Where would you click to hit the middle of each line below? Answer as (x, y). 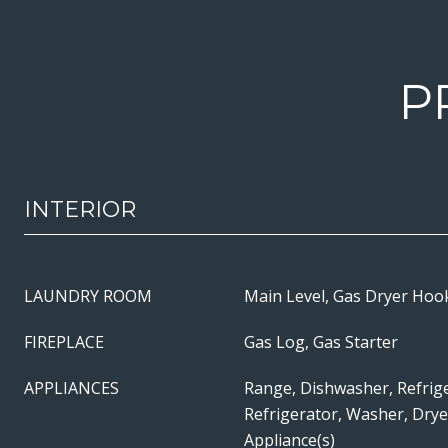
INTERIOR (80, 209)
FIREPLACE (64, 342)
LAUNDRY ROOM (88, 296)
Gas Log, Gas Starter (321, 342)
